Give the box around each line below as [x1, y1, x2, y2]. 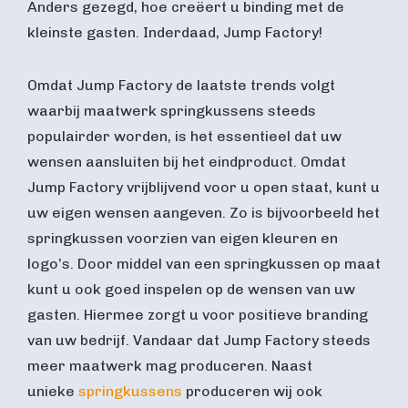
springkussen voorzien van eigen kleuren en [27, 229, 338, 247]
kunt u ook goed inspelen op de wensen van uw [27, 280, 355, 298]
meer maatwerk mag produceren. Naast [27, 356, 312, 374]
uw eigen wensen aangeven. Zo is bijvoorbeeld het [27, 203, 380, 221]
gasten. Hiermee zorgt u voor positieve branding [27, 305, 368, 323]
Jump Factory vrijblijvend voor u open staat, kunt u [27, 178, 380, 196]
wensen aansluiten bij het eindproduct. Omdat [27, 152, 346, 170]
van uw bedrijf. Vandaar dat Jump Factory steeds [27, 331, 371, 349]
